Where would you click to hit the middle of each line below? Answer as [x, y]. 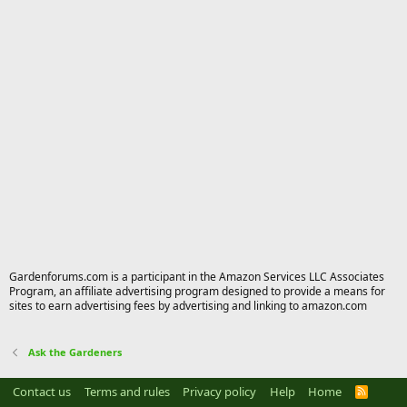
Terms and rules [127, 391]
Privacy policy [219, 391]
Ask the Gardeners [74, 352]
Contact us [42, 391]
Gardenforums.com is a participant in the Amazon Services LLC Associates [197, 276]
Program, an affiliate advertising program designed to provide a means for [197, 291]
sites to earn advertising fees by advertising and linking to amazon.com [188, 305]
